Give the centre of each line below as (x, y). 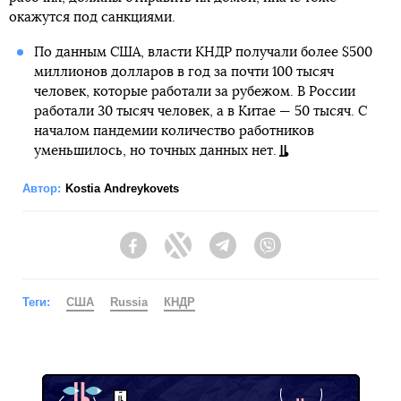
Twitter (210, 254)
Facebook (175, 254)
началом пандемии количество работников (174, 131)
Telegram (263, 254)
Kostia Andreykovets (122, 188)
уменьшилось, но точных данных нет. (155, 151)
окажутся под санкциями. (92, 17)
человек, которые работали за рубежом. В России (194, 92)
